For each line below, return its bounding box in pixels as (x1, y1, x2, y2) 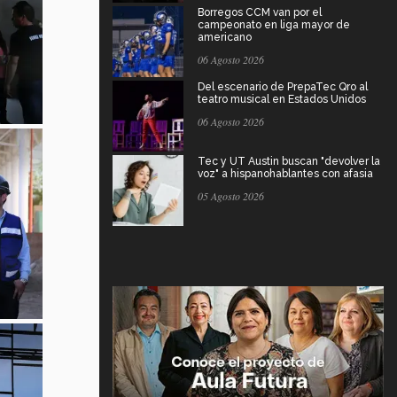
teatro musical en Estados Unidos (198, 92, 366, 105)
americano (198, 30, 252, 43)
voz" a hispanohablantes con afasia (198, 167, 373, 180)
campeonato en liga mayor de (198, 18, 350, 31)
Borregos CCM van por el (198, 5, 322, 19)
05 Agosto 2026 (198, 188, 264, 203)
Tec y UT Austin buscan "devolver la (198, 154, 380, 167)
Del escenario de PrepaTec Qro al (198, 80, 368, 93)
